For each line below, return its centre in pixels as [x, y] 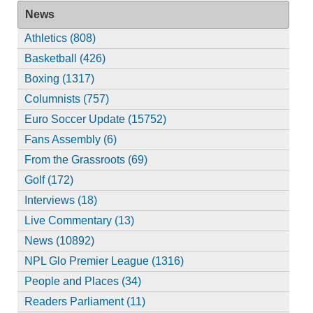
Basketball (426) [65, 59]
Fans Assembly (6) [70, 140]
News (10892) [59, 241]
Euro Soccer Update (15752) [95, 119]
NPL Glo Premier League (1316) [104, 261]
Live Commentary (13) [79, 221]
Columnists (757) [66, 99]
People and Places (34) [82, 282]
